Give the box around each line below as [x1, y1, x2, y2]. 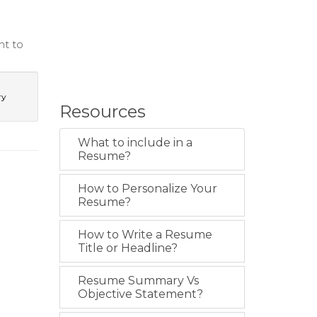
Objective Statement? [77, 287, 203, 301]
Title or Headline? [77, 241, 178, 255]
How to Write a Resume [77, 228, 212, 242]
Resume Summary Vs [77, 274, 199, 288]
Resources [59, 101, 146, 122]
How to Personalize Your [77, 182, 217, 196]
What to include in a [77, 136, 192, 150]
